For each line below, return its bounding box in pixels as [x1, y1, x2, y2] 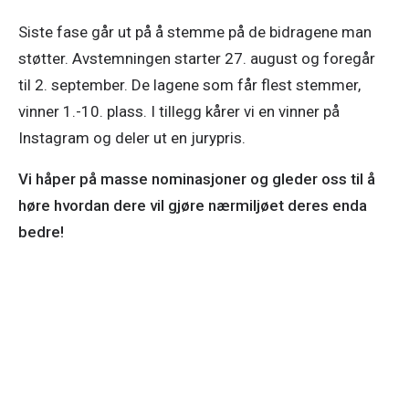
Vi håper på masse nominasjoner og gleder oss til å [18, 170, 375, 188]
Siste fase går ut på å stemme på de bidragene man [18, 23, 372, 41]
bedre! [18, 223, 64, 241]
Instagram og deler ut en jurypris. [18, 129, 246, 147]
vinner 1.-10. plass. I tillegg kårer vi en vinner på [18, 102, 340, 121]
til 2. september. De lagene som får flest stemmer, [18, 76, 361, 94]
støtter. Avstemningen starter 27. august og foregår [18, 49, 375, 68]
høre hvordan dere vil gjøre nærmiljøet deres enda [18, 196, 367, 215]
